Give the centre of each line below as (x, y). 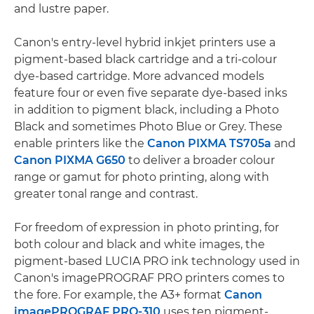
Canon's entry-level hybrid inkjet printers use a (145, 42)
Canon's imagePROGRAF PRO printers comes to (149, 278)
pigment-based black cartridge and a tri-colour (145, 59)
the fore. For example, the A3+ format (119, 294)
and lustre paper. (61, 8)
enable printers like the (81, 143)
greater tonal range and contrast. (106, 193)
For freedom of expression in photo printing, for (146, 227)
